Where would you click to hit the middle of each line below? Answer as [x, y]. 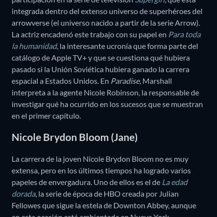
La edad [175, 182]
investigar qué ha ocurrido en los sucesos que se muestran [107, 104]
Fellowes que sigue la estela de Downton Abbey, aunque [104, 205]
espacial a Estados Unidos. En [61, 80]
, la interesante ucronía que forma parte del [127, 46]
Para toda [184, 34]
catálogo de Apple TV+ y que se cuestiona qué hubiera [101, 57]
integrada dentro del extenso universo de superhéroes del [107, 11]
